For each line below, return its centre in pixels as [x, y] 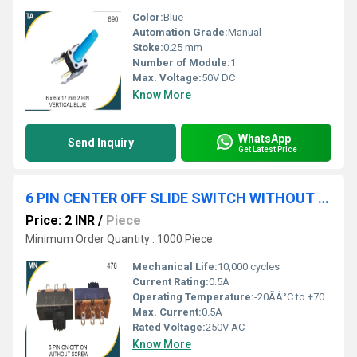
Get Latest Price [268, 149]
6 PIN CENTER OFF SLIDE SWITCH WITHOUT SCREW [324, 198]
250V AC [225, 327]
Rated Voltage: [169, 327]
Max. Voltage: [167, 78]
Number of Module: [181, 63]
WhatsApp [265, 138]
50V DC [218, 78]
